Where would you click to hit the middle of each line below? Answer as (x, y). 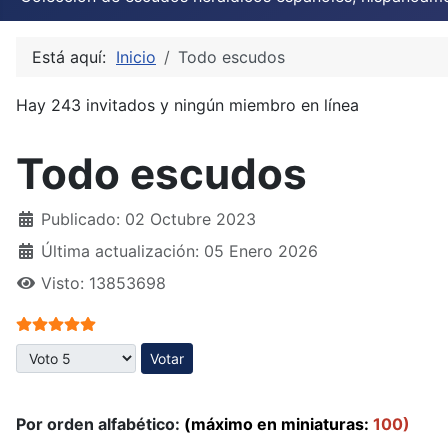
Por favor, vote (71, 353)
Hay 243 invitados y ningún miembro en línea (187, 104)
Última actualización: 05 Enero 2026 (179, 250)
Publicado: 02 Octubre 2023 (148, 218)
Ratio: (39, 321)
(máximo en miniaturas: (276, 423)
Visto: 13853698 (103, 282)
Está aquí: (74, 56)
